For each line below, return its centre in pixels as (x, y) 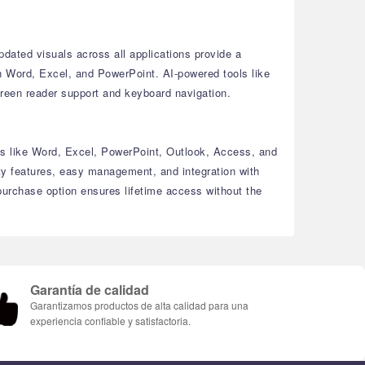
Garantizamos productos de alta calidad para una (139, 305)
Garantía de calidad (90, 290)
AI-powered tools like (214, 73)
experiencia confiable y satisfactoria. (110, 321)
